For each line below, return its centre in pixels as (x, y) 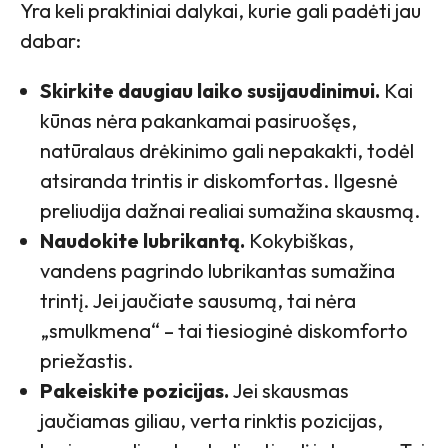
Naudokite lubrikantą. (142, 240)
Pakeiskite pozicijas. (134, 390)
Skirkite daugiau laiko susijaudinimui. (210, 90)
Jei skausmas (289, 390)
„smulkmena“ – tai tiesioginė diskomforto (224, 330)
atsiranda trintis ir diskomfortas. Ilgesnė (219, 180)
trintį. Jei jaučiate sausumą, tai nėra (198, 300)
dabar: (50, 40)
